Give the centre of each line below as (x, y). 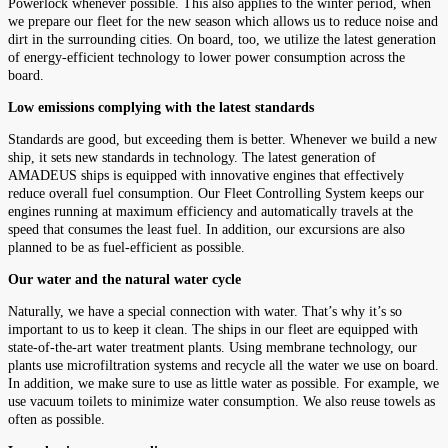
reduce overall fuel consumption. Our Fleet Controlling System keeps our (216, 193)
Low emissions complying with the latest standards (161, 107)
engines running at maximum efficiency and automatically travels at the (210, 211)
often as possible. (56, 419)
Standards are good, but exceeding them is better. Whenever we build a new (222, 139)
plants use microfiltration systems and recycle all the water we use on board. (223, 365)
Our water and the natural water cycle (124, 279)
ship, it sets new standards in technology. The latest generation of (192, 157)
